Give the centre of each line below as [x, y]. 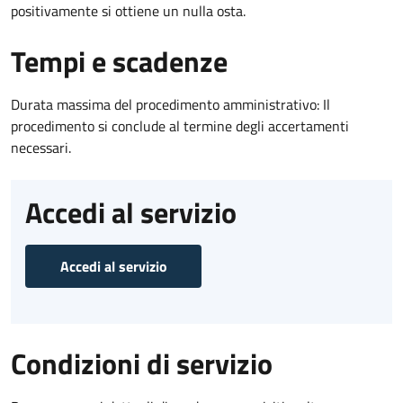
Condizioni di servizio [142, 363]
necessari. [41, 147]
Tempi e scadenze [119, 61]
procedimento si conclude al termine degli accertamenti [180, 125]
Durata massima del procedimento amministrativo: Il [170, 104]
